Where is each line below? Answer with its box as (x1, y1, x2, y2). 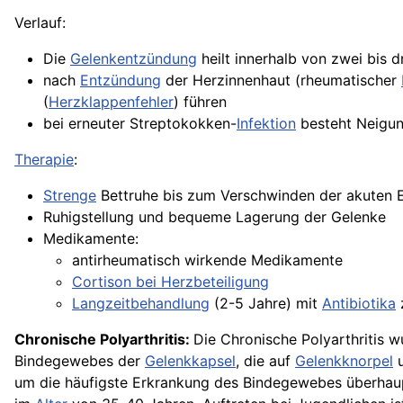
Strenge (43, 186, 96, 204)
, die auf (236, 352, 295, 370)
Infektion (237, 114, 296, 132)
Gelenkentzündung (70, 49, 197, 67)
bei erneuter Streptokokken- (43, 114, 237, 132)
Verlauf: (14, 13, 66, 31)
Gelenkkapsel (145, 352, 236, 370)
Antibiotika (322, 294, 396, 312)
